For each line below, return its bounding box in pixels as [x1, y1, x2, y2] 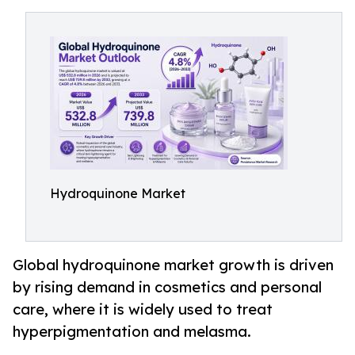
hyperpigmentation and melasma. [13, 323, 251, 341]
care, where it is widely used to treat [13, 300, 273, 319]
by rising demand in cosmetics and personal [13, 278, 322, 296]
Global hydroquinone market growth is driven [13, 256, 334, 274]
